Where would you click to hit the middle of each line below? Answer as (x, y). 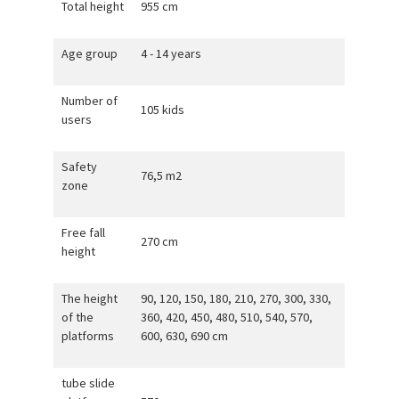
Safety (79, 166)
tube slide (88, 383)
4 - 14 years (171, 53)
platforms (87, 335)
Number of (89, 100)
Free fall (83, 232)
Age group (89, 53)
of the (77, 317)
